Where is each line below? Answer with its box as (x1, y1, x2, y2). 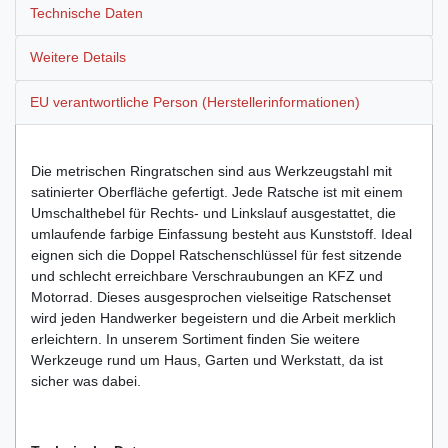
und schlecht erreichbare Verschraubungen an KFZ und (31, 267, 383, 284)
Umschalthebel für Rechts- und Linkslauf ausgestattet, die (31, 204, 396, 221)
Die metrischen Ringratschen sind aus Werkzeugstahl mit (31, 162, 392, 179)
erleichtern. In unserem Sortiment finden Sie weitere (31, 330, 360, 347)
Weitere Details (30, 49, 126, 66)
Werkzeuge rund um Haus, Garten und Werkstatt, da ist (31, 351, 383, 368)
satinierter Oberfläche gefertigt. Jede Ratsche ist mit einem (31, 183, 403, 200)
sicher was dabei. (31, 372, 141, 389)
